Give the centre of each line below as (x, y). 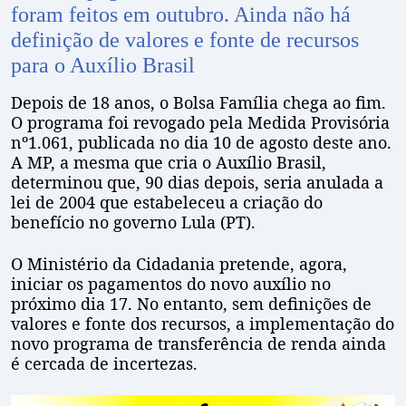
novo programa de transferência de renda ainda (198, 344)
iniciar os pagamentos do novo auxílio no (171, 284)
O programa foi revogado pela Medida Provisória (200, 123)
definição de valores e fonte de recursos (185, 40)
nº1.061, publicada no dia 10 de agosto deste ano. (201, 143)
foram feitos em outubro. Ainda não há (181, 15)
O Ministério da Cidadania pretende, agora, (179, 264)
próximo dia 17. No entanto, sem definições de (191, 304)
